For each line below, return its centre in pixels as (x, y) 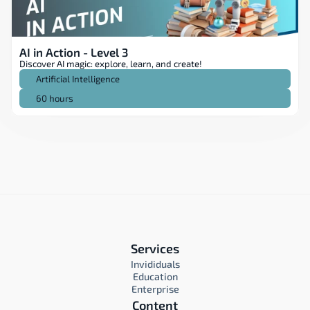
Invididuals (155, 264)
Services (155, 248)
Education (155, 276)
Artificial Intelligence (78, 79)
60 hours (55, 98)
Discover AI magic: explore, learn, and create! (111, 64)
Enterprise (155, 289)
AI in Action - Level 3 (74, 52)
